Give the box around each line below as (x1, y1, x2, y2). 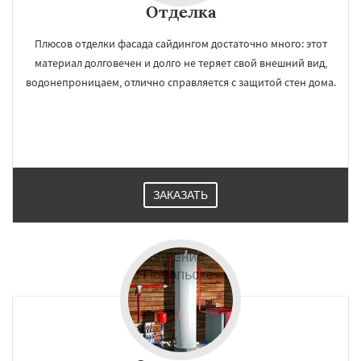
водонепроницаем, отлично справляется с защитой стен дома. (25, 75, 336, 89)
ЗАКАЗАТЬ (153, 189, 208, 201)
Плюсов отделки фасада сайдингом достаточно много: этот (34, 36, 327, 51)
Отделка (145, 2, 216, 22)
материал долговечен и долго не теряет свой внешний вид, (34, 56, 327, 70)
